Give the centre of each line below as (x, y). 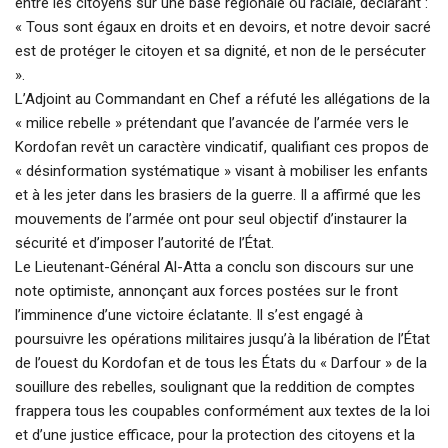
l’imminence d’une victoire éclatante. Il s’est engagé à (189, 315)
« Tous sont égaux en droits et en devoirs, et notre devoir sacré (223, 27)
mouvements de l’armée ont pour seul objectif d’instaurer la (211, 219)
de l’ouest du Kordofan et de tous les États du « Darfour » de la (221, 363)
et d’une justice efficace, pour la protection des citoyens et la (215, 435)
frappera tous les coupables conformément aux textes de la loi (222, 411)
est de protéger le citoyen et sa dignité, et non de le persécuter (220, 51)
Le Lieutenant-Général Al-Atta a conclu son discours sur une (214, 267)
